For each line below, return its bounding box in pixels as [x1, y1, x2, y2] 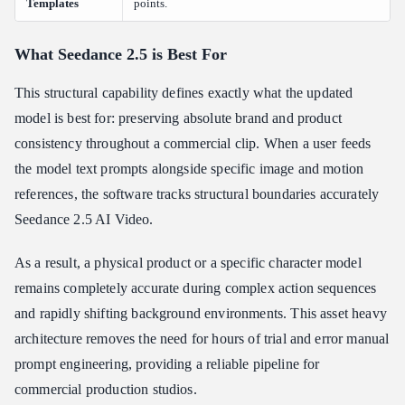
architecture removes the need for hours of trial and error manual [14, 331, 390, 346]
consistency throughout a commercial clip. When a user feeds [14, 136, 372, 151]
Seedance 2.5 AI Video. [14, 212, 154, 227]
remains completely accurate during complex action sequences [14, 280, 377, 296]
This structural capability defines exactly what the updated [14, 85, 353, 100]
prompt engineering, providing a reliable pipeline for [14, 356, 320, 372]
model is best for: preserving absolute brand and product [14, 110, 342, 126]
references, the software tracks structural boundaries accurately [14, 186, 380, 202]
